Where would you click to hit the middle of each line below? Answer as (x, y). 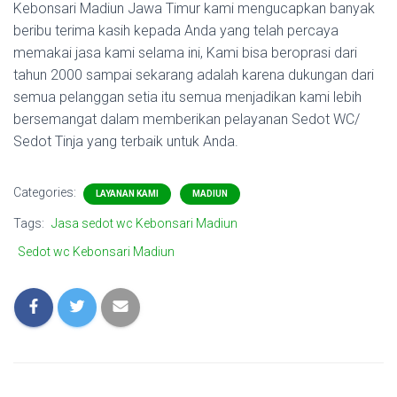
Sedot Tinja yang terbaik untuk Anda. (126, 141)
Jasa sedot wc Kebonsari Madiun (144, 223)
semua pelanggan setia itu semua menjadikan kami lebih (187, 97)
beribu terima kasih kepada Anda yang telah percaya (176, 31)
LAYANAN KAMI (127, 194)
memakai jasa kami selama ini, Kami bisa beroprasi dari (185, 53)
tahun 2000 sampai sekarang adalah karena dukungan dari (194, 75)
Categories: (46, 192)
